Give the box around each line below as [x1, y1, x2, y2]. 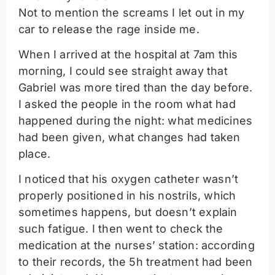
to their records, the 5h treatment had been [18, 255, 253, 269]
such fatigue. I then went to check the [18, 222, 223, 236]
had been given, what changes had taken [18, 130, 241, 144]
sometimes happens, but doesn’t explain [18, 206, 238, 219]
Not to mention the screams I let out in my [18, 6, 245, 19]
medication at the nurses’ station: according [18, 239, 255, 252]
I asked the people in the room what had [18, 97, 236, 110]
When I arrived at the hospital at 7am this [18, 47, 238, 61]
